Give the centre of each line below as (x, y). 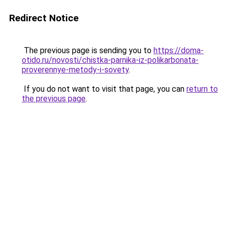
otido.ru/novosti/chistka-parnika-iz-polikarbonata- (110, 60)
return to (202, 89)
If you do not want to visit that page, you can (104, 89)
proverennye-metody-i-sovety (75, 70)
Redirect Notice (44, 18)
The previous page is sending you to (88, 50)
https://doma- (179, 50)
